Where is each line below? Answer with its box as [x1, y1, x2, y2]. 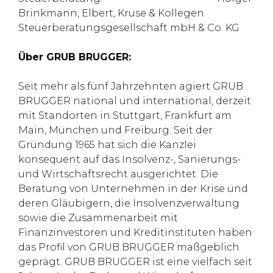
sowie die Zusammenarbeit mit [18, 212, 178, 224]
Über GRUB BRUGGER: [18, 51, 131, 63]
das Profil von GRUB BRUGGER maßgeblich [18, 241, 239, 253]
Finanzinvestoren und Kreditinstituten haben [18, 227, 252, 238]
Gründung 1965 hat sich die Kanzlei [18, 139, 196, 151]
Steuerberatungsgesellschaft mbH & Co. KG [18, 22, 239, 34]
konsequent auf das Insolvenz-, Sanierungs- [18, 154, 241, 165]
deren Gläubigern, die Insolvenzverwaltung [18, 197, 239, 209]
